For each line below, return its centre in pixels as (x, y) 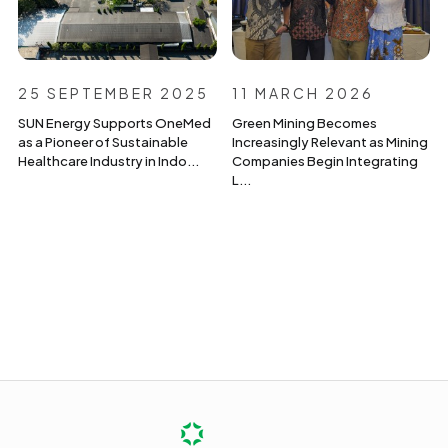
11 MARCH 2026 (302, 93)
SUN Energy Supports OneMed (114, 123)
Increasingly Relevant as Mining (329, 142)
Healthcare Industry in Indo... (108, 161)
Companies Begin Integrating (324, 161)
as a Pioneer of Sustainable (103, 142)
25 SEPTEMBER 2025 (113, 93)
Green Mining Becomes (304, 123)
